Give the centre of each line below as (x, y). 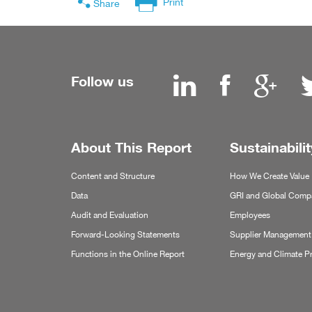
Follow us (104, 81)
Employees (250, 215)
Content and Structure (113, 176)
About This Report (131, 148)
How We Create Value (269, 176)
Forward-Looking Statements (125, 235)
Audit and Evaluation (110, 215)
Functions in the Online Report (128, 254)
